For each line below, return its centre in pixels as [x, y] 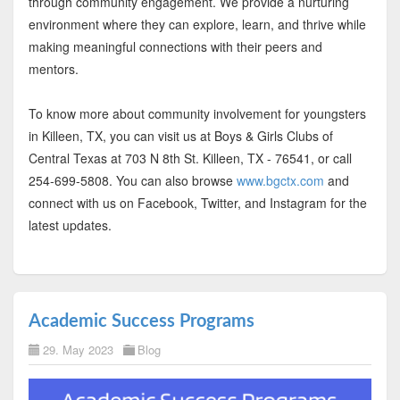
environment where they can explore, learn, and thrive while [197, 25]
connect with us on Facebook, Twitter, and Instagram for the [197, 203]
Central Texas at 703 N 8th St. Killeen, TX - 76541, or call [190, 158]
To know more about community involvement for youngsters [197, 114]
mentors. [53, 69]
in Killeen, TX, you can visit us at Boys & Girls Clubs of [180, 136]
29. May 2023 [78, 350]
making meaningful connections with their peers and [175, 47]
